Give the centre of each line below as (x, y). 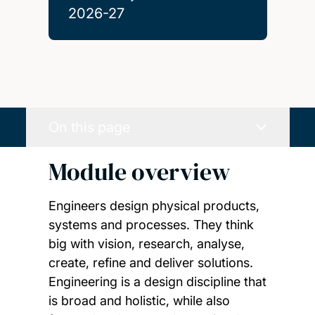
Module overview (139, 172)
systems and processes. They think (151, 224)
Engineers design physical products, (154, 205)
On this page (89, 127)
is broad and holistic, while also (139, 300)
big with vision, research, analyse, (146, 243)
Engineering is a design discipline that (157, 281)
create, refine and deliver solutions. (150, 262)
